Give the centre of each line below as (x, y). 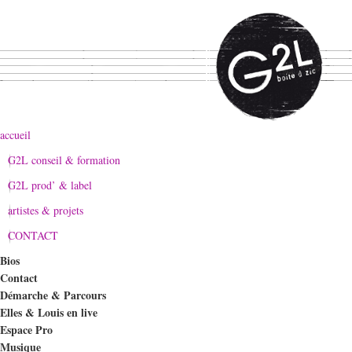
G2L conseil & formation (64, 160)
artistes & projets (46, 210)
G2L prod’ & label (50, 185)
